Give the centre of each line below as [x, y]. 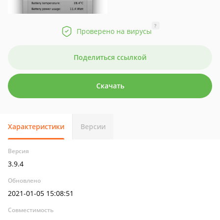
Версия [18, 151]
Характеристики [36, 126]
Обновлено [24, 180]
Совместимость [31, 210]
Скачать [110, 86]
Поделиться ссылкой [110, 57]
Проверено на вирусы [114, 31]
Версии [93, 126]
